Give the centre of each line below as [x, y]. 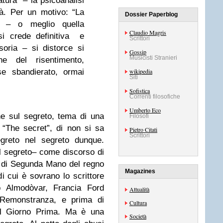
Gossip [138, 52]
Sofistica [140, 91]
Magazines [140, 171]
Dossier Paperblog [151, 14]
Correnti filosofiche [155, 97]
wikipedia [141, 71]
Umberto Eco [145, 110]
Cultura [138, 203]
